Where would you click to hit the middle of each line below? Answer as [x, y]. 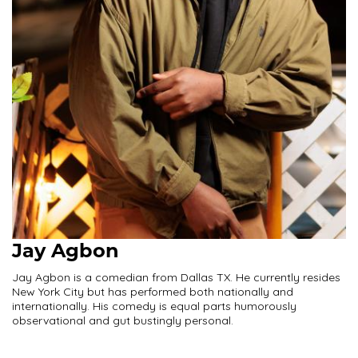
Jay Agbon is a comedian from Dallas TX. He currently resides [176, 277]
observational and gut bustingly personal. [123, 320]
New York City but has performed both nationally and [153, 292]
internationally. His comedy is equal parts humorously [154, 306]
